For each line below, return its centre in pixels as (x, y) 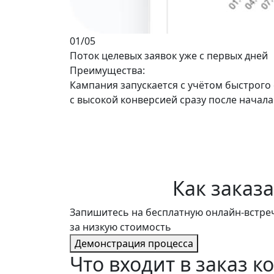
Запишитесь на (108, 212)
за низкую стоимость (120, 227)
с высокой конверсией (124, 100)
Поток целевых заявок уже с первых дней (169, 56)
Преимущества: (107, 70)
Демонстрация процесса (134, 243)
